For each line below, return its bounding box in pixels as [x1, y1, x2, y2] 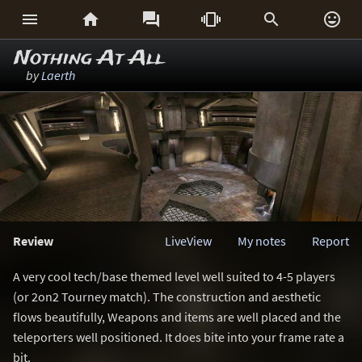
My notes [238, 233, 286, 249]
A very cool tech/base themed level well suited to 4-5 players [13, 268, 335, 284]
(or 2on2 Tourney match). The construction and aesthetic [13, 288, 321, 305]
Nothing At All [15, 44, 164, 73]
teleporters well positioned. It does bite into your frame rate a [13, 329, 344, 345]
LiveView [165, 233, 212, 249]
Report [312, 233, 349, 249]
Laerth [41, 67, 75, 83]
